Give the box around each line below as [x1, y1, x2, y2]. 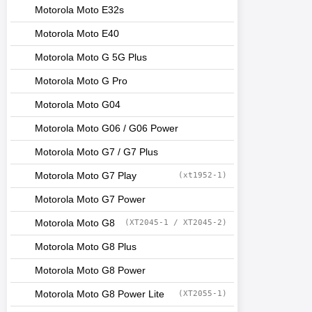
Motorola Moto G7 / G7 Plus [35, 147, 158, 157]
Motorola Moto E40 [35, 29, 119, 39]
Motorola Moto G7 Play [35, 171, 136, 181]
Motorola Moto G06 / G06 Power [35, 123, 178, 134]
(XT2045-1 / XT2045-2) [125, 218, 227, 227]
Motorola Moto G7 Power [35, 194, 146, 205]
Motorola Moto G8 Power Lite [35, 289, 164, 299]
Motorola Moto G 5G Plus [35, 52, 147, 63]
